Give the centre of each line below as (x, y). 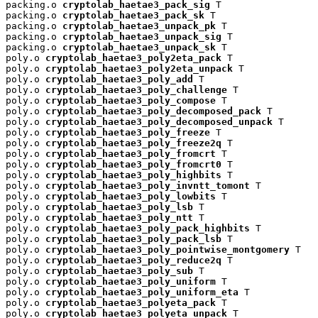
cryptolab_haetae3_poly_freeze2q (133, 143)
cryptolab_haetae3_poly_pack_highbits (148, 229)
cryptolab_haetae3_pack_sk (133, 16)
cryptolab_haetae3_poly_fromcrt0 (133, 165)
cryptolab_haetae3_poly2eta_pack (133, 58)
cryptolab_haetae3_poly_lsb (119, 207)
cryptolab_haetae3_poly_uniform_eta (142, 292)
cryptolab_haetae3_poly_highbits (133, 175)
